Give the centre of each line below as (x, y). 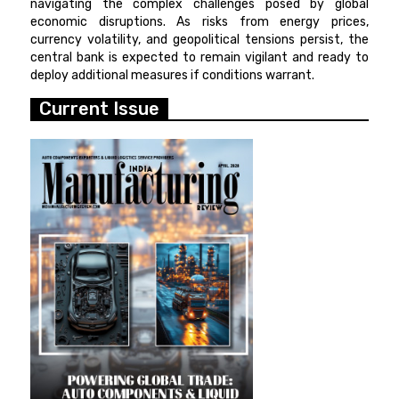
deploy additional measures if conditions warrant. (173, 76)
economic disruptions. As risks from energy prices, (199, 22)
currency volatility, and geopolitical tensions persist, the (199, 40)
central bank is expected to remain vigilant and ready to (199, 58)
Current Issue (100, 109)
